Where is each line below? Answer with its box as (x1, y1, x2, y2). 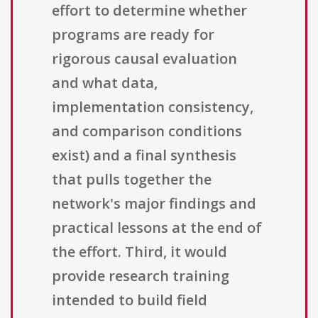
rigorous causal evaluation (52, 49, 237, 69)
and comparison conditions (52, 121, 242, 141)
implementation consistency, (52, 97, 253, 117)
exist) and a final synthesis (52, 146, 236, 165)
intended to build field (52, 290, 207, 310)
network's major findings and (52, 194, 256, 214)
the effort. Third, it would (52, 242, 227, 262)
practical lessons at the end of (52, 218, 262, 238)
